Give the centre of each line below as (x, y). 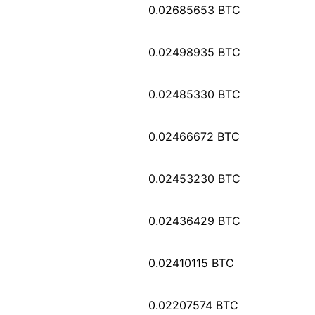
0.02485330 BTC (194, 94)
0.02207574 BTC (193, 305)
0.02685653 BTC (194, 9)
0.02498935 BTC (194, 52)
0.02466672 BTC (194, 136)
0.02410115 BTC (191, 263)
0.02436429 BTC (194, 220)
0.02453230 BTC (194, 178)
